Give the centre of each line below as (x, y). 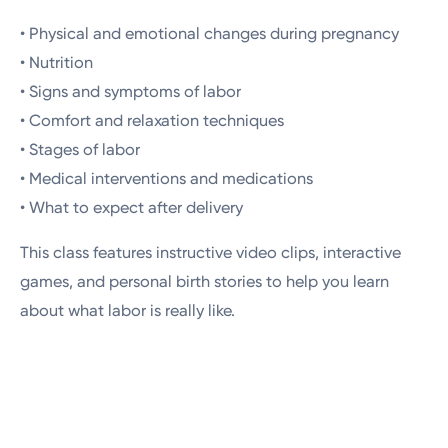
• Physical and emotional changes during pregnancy (210, 33)
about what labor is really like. (128, 310)
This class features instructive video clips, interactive (211, 252)
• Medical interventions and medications (167, 178)
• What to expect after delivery (132, 207)
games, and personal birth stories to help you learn (205, 281)
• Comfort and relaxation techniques (152, 120)
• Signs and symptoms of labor (131, 91)
